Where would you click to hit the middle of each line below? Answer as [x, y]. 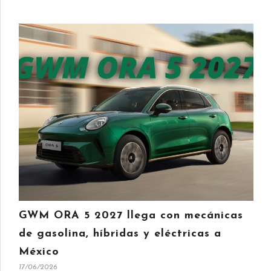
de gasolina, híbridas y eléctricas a [120, 234]
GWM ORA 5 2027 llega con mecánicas [131, 216]
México [39, 252]
